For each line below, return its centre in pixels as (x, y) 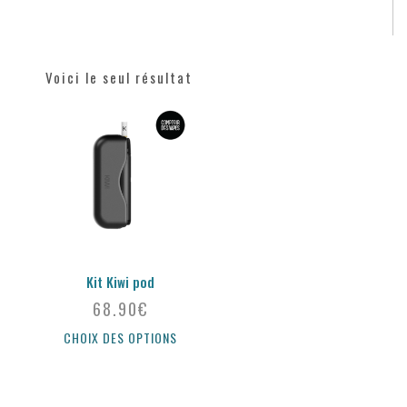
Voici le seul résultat (119, 78)
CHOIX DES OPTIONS (120, 338)
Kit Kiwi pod (120, 281)
